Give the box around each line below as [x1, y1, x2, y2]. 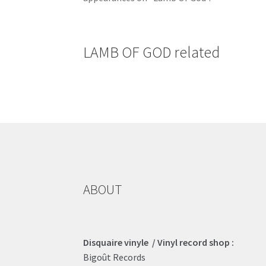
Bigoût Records [83, 251, 146, 263]
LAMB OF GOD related [83, 43, 220, 62]
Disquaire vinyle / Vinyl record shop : [83, 236, 235, 248]
